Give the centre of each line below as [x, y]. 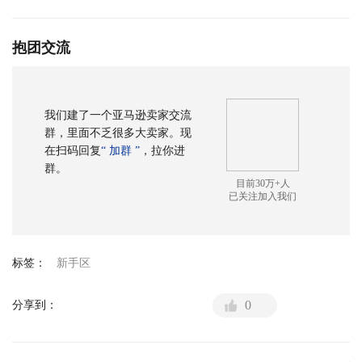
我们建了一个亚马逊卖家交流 [118, 115]
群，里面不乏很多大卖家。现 [118, 133]
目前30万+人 [263, 183]
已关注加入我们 [263, 196]
